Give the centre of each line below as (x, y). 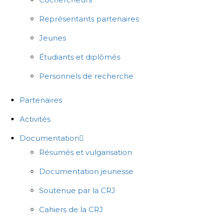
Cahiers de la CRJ (71, 209)
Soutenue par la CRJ (77, 190)
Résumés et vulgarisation (86, 152)
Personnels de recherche (86, 76)
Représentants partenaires (89, 19)
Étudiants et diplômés (80, 57)
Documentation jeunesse (86, 171)
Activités (35, 119)
